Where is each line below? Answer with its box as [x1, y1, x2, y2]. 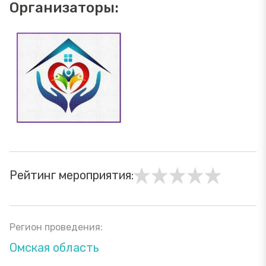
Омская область [9, 240, 99, 255]
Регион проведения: [9, 221, 103, 233]
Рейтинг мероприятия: [9, 168, 134, 183]
